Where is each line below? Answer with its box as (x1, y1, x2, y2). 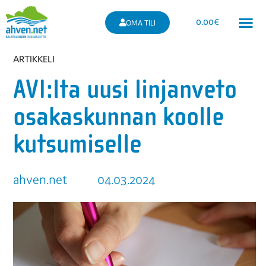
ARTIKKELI (13, 53, 55, 65)
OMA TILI (125, 18, 156, 27)
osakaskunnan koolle (13, 101, 224, 133)
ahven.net (13, 172, 68, 188)
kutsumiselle (13, 128, 142, 160)
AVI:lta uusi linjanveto (13, 74, 237, 106)
